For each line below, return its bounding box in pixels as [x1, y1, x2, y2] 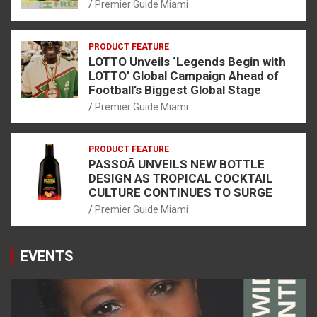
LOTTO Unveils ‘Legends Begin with [88, 54, 286, 69]
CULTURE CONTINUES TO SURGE [88, 185, 272, 200]
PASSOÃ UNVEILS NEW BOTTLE [88, 157, 265, 172]
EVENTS [21, 248, 74, 265]
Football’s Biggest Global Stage [88, 83, 261, 98]
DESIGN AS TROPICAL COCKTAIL [88, 171, 273, 186]
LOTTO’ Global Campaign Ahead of [88, 69, 279, 83]
